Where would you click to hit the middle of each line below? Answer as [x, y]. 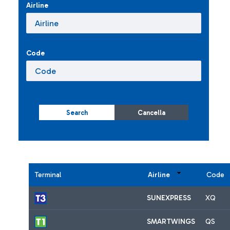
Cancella [151, 112]
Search [77, 112]
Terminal [48, 175]
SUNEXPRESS [169, 198]
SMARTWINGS [171, 222]
